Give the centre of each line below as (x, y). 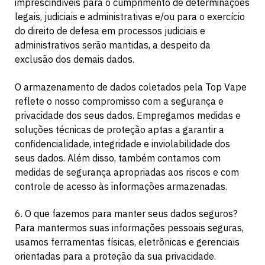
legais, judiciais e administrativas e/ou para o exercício (130, 16)
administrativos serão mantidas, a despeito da (113, 45)
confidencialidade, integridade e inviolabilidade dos (122, 143)
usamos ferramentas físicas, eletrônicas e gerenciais (127, 242)
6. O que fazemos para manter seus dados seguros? (126, 214)
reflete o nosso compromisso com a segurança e (119, 101)
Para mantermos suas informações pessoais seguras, (129, 228)
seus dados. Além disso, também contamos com (118, 158)
